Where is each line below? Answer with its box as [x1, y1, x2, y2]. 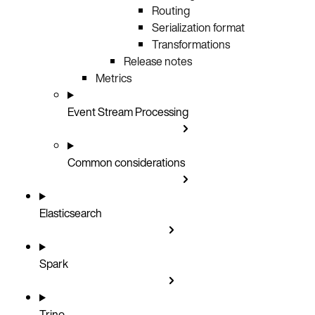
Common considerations [67, 153, 185, 171]
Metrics [96, 69, 131, 86]
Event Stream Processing [67, 103, 188, 120]
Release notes [124, 52, 192, 70]
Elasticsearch [39, 204, 102, 221]
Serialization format [152, 18, 245, 36]
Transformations [152, 35, 230, 53]
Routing [152, 1, 190, 19]
